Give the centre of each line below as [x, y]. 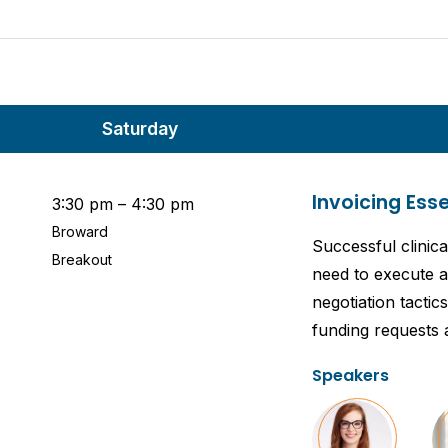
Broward [80, 231]
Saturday [140, 128]
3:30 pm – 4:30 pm [123, 203]
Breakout [82, 259]
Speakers [350, 375]
